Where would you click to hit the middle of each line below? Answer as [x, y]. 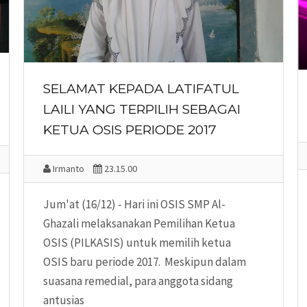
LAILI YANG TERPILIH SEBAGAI [142, 110]
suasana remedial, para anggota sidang [138, 281]
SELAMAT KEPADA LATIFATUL [141, 89]
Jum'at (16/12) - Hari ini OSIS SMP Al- [134, 205]
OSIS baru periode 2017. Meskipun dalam [145, 262]
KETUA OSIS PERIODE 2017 [130, 130]
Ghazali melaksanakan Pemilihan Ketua [139, 224]
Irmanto [67, 169]
